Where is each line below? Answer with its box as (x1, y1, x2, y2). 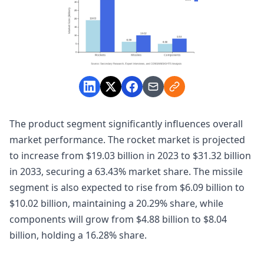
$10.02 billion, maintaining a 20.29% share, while (9, 197, 223, 210)
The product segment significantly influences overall (9, 117, 243, 131)
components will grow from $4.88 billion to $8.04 (9, 213, 227, 226)
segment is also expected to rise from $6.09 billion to (9, 181, 245, 194)
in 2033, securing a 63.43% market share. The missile (9, 165, 243, 179)
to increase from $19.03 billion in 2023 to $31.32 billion (9, 149, 251, 163)
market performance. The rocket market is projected (9, 133, 245, 147)
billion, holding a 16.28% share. (9, 229, 147, 242)
